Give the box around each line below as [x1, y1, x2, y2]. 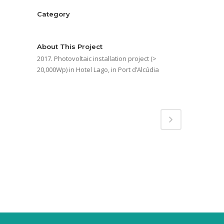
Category [37, 10, 70, 18]
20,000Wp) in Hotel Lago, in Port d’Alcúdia [37, 65, 159, 74]
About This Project [37, 42, 102, 51]
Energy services [37, 22, 88, 30]
